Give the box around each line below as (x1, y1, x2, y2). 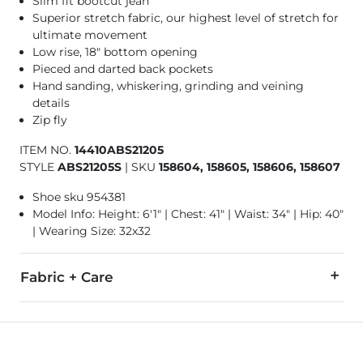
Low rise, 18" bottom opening (32, 45, 198, 60)
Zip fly (32, 113, 67, 128)
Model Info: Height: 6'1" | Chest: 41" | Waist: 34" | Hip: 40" (32, 207, 344, 222)
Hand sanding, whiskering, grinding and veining (32, 79, 304, 94)
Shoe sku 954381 (32, 190, 126, 205)
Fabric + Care (20, 269, 113, 286)
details (32, 96, 70, 111)
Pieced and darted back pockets (32, 62, 213, 77)
